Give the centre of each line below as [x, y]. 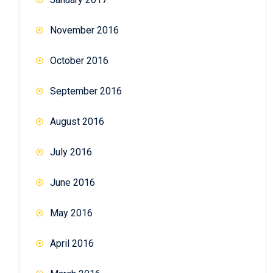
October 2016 [79, 60]
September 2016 [86, 91]
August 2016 [77, 121]
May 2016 [71, 213]
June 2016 [73, 182]
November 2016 [84, 30]
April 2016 [72, 243]
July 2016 [71, 152]
